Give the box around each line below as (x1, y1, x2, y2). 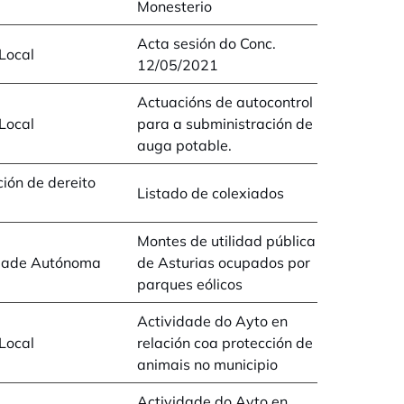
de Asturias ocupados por (137, 253, 310, 271)
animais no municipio (137, 355, 278, 373)
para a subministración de (137, 115, 313, 133)
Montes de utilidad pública (137, 232, 316, 250)
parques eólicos (137, 275, 243, 293)
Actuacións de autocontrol (137, 93, 313, 111)
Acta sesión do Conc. (137, 34, 276, 52)
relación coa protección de (137, 334, 313, 352)
